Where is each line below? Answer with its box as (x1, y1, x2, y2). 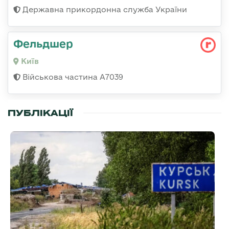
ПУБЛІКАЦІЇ (8, 107, 73, 119)
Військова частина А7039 (20, 73, 123, 82)
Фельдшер (13, 37, 73, 50)
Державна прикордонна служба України (20, 5, 187, 14)
